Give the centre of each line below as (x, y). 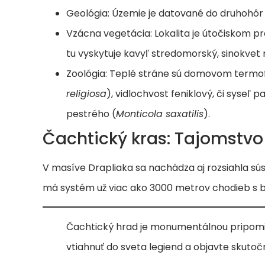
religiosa (86, 93)
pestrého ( (91, 114)
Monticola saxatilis (160, 114)
